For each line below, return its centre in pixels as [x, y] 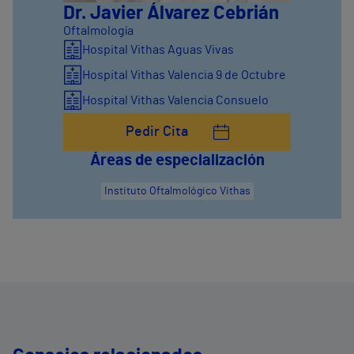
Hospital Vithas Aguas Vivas [158, 50]
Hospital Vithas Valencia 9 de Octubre [184, 75]
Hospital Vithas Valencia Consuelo [175, 101]
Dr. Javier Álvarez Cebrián [171, 14]
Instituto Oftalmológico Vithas [177, 192]
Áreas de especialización [177, 161]
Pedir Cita [156, 132]
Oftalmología [98, 31]
